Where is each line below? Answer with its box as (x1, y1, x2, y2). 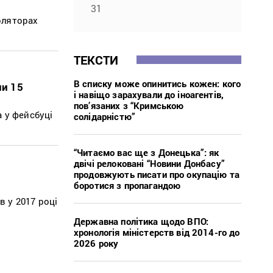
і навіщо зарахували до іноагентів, (74, 88, 224, 101)
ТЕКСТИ (74, 51, 119, 68)
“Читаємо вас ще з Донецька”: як (74, 146, 219, 158)
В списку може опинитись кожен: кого (74, 77, 241, 90)
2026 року (74, 236, 119, 249)
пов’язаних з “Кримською (74, 99, 184, 112)
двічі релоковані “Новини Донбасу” (74, 157, 225, 169)
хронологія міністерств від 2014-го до (74, 225, 240, 238)
